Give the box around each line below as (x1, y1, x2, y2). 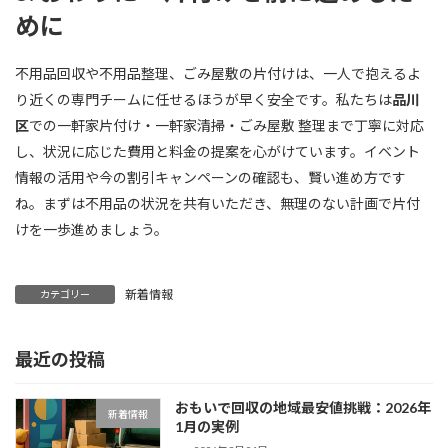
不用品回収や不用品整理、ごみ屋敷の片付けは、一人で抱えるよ (15, 64, 421, 82)
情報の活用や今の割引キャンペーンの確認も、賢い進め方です (15, 168, 406, 186)
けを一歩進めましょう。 (15, 220, 168, 238)
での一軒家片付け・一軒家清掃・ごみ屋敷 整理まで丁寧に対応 (29, 116, 424, 134)
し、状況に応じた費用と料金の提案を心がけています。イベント (15, 142, 420, 160)
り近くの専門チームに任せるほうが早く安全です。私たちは (15, 90, 392, 108)
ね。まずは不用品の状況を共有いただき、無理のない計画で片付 (15, 194, 420, 212)
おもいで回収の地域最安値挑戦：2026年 (175, 399, 432, 417)
